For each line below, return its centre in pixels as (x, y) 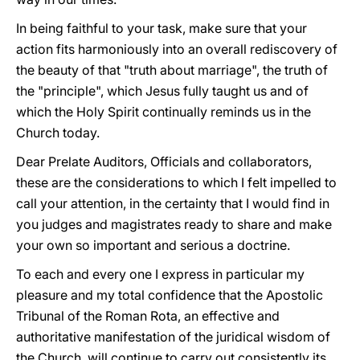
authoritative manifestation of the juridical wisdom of (173, 337)
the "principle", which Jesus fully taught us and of (162, 91)
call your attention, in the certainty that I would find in (173, 203)
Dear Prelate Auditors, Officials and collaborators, (164, 162)
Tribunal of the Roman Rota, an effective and (148, 316)
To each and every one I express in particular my (160, 274)
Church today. (58, 133)
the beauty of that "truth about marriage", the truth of (172, 70)
